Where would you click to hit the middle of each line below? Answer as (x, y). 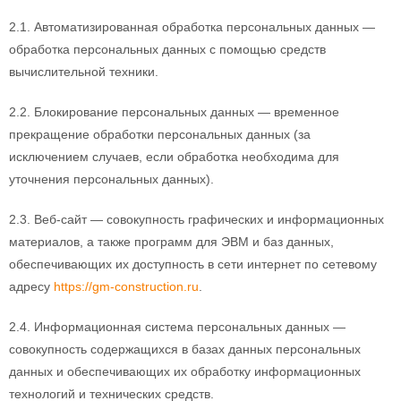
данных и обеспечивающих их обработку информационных (185, 371)
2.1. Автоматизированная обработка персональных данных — (192, 27)
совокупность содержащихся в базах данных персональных (185, 349)
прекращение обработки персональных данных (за (160, 134)
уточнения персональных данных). (111, 179)
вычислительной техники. (84, 72)
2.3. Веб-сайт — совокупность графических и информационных (196, 219)
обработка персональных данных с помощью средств (167, 49)
